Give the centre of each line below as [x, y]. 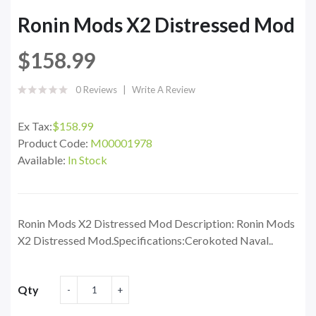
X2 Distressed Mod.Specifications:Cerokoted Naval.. [145, 241]
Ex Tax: [35, 126]
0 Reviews [96, 90]
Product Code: [54, 143]
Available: [43, 160]
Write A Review [164, 90]
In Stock [87, 160]
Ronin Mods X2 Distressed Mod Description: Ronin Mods [156, 224]
